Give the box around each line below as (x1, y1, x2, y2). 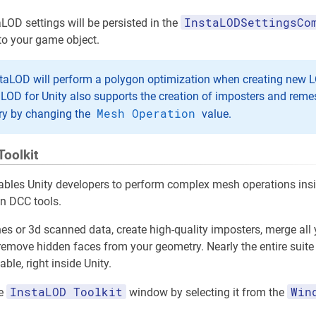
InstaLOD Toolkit (10, 284, 123, 300)
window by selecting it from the (126, 286, 287, 300)
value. (199, 107, 231, 121)
